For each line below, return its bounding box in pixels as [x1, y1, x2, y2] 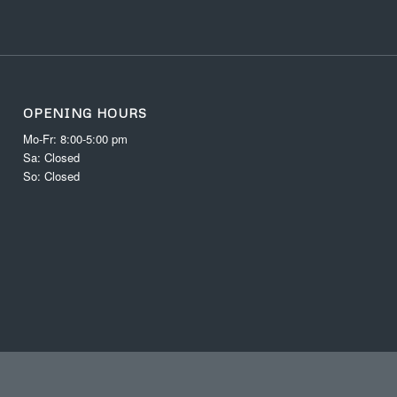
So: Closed [23, 167, 81, 184]
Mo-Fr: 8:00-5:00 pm [23, 129, 128, 147]
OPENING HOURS [23, 105, 148, 121]
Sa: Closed [23, 148, 81, 166]
